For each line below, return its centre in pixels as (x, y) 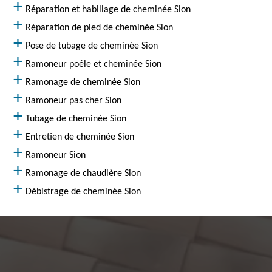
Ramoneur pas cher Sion (74, 101)
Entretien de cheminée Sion (80, 137)
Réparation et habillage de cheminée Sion (108, 10)
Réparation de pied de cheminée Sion (100, 28)
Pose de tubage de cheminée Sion (92, 46)
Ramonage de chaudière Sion (83, 174)
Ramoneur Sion (56, 155)
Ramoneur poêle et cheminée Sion (94, 64)
